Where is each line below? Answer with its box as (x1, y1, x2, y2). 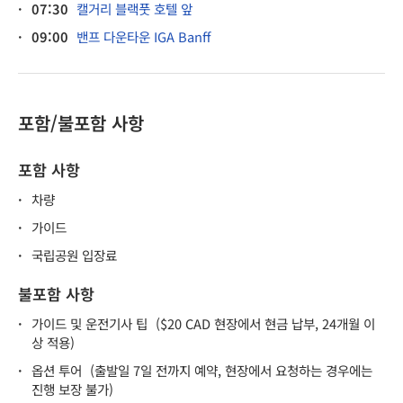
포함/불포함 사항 (18, 109, 144, 136)
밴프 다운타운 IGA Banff (76, 26, 210, 46)
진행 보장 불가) (31, 379, 113, 399)
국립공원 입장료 (31, 245, 117, 264)
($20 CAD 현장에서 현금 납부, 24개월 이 (156, 313, 375, 333)
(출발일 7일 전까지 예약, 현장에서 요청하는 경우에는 (90, 360, 372, 380)
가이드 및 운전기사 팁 (31, 313, 148, 333)
